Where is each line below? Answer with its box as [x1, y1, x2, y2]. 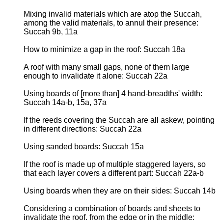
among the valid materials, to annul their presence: [24, 18, 198, 27]
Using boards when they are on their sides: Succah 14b [24, 186, 216, 195]
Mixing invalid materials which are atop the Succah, [24, 9, 202, 18]
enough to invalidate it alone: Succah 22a [24, 71, 167, 80]
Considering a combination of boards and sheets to [24, 204, 200, 213]
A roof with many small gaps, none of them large [24, 62, 190, 71]
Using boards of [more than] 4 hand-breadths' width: [24, 89, 202, 98]
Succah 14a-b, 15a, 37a [24, 98, 107, 107]
